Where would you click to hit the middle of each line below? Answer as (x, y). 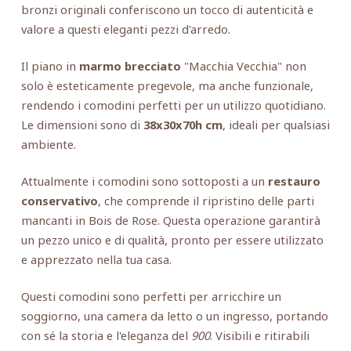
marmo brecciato (130, 65)
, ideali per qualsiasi (276, 124)
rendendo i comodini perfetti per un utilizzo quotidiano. (173, 105)
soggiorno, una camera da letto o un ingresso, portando (174, 315)
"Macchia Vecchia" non (243, 65)
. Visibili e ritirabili (259, 335)
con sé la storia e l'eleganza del (106, 335)
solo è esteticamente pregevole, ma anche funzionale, (167, 85)
